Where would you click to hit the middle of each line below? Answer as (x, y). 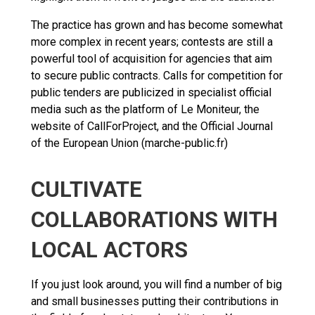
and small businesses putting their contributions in (155, 301)
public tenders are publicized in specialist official (151, 92)
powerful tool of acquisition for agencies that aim (152, 58)
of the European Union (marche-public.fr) (129, 143)
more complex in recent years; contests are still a (152, 41)
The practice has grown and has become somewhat (157, 25)
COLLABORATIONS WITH (154, 219)
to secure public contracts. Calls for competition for (157, 75)
